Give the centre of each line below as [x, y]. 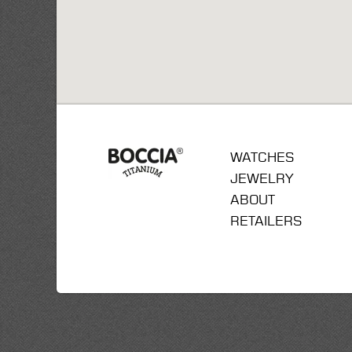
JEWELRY [261, 179]
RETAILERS [266, 222]
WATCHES [262, 158]
